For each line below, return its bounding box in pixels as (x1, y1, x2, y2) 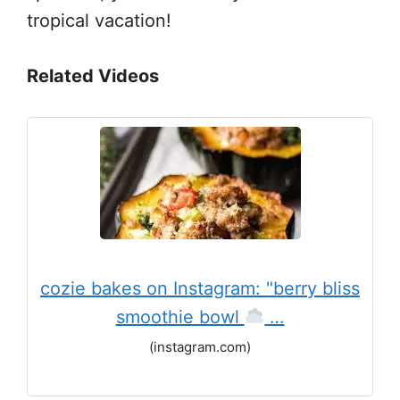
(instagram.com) (149, 338, 251, 355)
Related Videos (27, 65, 159, 87)
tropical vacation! (27, 10, 171, 31)
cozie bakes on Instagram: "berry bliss (40, 278, 360, 299)
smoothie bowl (115, 306, 245, 328)
